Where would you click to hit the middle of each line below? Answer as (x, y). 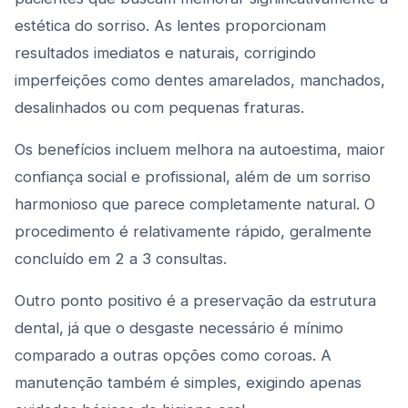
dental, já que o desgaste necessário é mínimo (179, 328)
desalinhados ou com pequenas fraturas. (159, 107)
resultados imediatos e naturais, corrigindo (165, 53)
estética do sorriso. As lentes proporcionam (170, 25)
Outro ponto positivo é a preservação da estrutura (195, 301)
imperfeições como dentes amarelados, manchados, (200, 80)
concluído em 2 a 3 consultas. (121, 259)
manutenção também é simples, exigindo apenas (188, 382)
